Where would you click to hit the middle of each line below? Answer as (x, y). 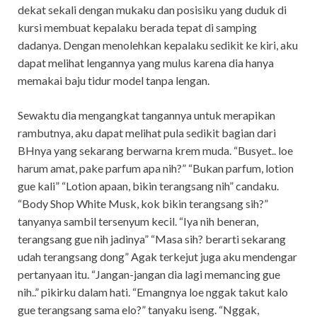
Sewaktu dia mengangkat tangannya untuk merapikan (146, 115)
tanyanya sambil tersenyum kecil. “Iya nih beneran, (138, 221)
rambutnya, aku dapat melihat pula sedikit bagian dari (147, 132)
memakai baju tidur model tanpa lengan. (114, 80)
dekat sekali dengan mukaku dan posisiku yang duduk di (152, 9)
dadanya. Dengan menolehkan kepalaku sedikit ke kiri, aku (158, 45)
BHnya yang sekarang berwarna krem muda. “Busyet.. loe (155, 150)
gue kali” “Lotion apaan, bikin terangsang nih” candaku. (148, 185)
